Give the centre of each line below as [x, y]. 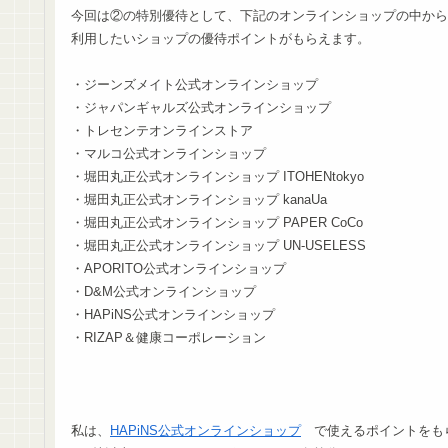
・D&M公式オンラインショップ [163, 292]
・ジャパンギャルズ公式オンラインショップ [201, 108]
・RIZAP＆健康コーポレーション [168, 338]
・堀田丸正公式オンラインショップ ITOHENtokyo [217, 177]
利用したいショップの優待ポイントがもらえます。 [220, 38]
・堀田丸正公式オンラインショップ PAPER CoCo [217, 223]
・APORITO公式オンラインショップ [178, 269]
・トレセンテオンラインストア [162, 131]
